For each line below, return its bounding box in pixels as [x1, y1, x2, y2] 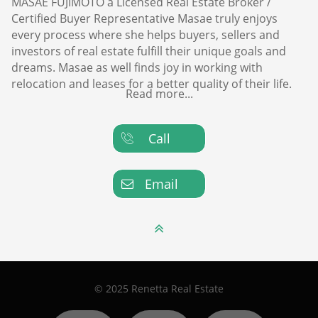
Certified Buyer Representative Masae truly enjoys [11, 11, 278, 26]
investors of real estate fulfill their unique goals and [11, 43, 286, 59]
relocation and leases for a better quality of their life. [11, 76, 292, 92]
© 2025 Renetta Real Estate [94, 282, 224, 295]
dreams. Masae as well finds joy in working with [11, 60, 263, 75]
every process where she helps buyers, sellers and [11, 27, 280, 43]
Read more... [125, 85, 193, 102]
